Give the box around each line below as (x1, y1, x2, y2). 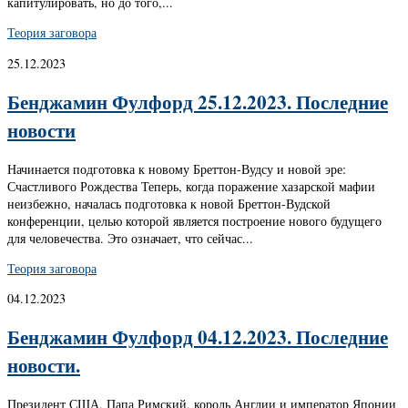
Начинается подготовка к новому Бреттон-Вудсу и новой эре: (7, 159, 346, 178)
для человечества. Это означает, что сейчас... (7, 229, 253, 247)
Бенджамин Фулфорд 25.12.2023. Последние (7, 87, 388, 117)
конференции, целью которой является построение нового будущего (7, 211, 382, 229)
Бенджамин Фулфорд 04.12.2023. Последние (7, 322, 388, 352)
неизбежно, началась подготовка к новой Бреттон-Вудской (7, 194, 331, 212)
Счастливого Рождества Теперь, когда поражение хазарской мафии (7, 177, 375, 195)
